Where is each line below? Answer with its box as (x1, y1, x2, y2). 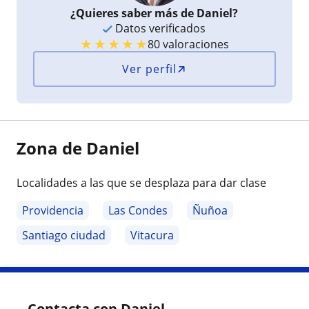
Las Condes (108, 202, 168, 218)
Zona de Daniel (17, 136, 139, 159)
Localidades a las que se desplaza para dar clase (17, 175, 266, 190)
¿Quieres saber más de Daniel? (70, 5, 239, 21)
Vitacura (130, 227, 174, 243)
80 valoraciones (147, 36, 229, 52)
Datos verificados (112, 20, 206, 36)
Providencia (22, 202, 83, 218)
